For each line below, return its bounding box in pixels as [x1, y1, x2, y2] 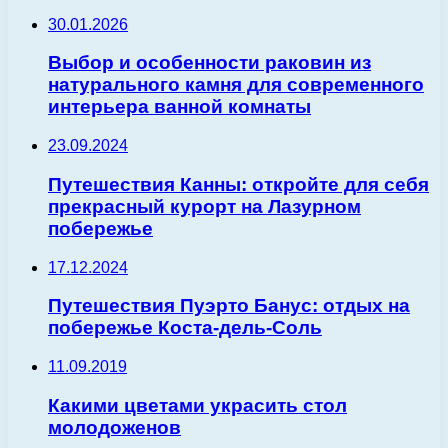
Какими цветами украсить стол [48, 394, 347, 416]
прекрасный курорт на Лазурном [48, 195, 361, 217]
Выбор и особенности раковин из [48, 52, 371, 74]
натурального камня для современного [48, 74, 424, 96]
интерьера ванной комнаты [48, 96, 311, 118]
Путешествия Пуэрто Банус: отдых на [48, 295, 410, 317]
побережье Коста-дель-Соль [48, 317, 322, 339]
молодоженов [48, 416, 181, 438]
